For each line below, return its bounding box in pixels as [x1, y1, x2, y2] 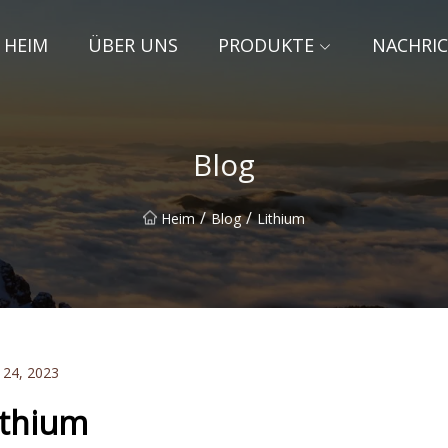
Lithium [257, 208, 305, 228]
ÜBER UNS [88, 33, 178, 57]
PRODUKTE [218, 33, 314, 57]
